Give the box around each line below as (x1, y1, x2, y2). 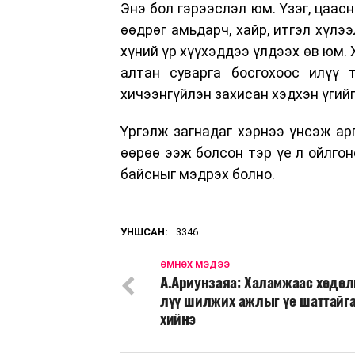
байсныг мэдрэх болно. (120, 166, 275, 183)
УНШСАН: (120, 226, 168, 239)
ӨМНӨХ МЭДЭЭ (160, 260, 230, 271)
